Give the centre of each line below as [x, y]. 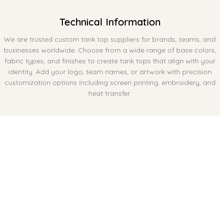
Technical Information [110, 22]
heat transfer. [110, 93]
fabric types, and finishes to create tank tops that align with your [110, 61]
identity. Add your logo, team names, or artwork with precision [110, 71]
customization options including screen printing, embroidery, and [110, 82]
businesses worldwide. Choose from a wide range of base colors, [110, 50]
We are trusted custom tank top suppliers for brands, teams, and [110, 39]
